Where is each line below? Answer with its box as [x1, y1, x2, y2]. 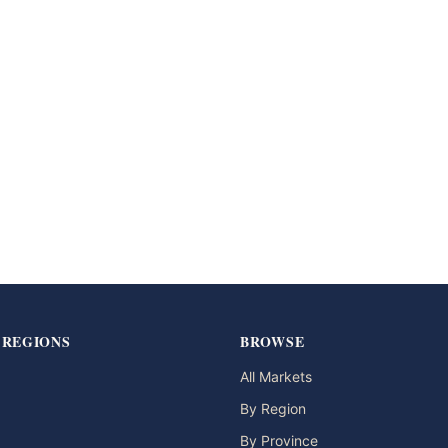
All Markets [240, 368, 312, 386]
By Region [240, 400, 306, 418]
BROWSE [240, 331, 305, 353]
